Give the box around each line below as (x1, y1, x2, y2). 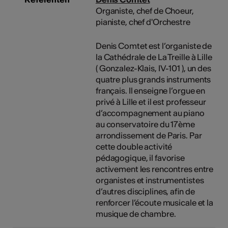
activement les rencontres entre (95, 163, 214, 174)
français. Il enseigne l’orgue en (95, 85, 206, 96)
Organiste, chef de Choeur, (95, 5, 194, 16)
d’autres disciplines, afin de (95, 186, 195, 196)
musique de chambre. (95, 208, 176, 219)
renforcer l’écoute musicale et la (95, 197, 213, 208)
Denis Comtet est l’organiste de (95, 40, 212, 51)
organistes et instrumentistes (95, 175, 204, 185)
